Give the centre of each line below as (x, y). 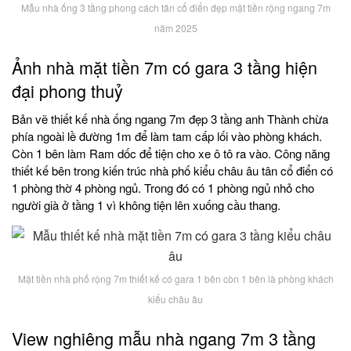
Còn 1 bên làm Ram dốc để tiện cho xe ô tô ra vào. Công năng (171, 154)
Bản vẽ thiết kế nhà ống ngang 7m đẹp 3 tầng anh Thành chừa (170, 119)
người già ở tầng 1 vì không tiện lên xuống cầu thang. (146, 205)
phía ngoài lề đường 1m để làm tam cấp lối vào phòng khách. (167, 136)
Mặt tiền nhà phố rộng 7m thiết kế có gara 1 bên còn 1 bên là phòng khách (175, 279)
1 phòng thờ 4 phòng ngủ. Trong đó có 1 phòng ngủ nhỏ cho (163, 188)
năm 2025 (175, 28)
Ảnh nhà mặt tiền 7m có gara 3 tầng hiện (165, 67)
